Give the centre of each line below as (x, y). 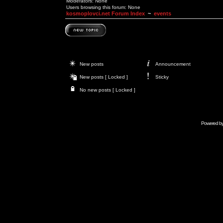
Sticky (162, 77)
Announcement (173, 64)
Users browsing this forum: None (103, 7)
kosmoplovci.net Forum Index (106, 13)
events (163, 13)
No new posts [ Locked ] (108, 90)
